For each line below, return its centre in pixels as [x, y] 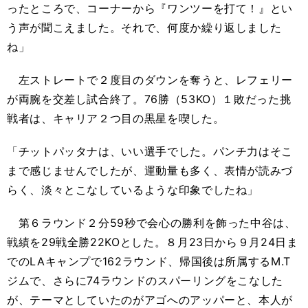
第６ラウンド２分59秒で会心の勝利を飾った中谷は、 [152, 223]
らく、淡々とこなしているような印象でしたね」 [133, 190]
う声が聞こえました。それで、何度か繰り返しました [144, 27]
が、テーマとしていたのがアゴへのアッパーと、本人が [150, 300]
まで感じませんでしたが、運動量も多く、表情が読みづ [150, 170]
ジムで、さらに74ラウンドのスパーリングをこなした [145, 280]
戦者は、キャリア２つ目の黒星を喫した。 [116, 118]
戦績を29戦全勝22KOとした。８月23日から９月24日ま [153, 242]
